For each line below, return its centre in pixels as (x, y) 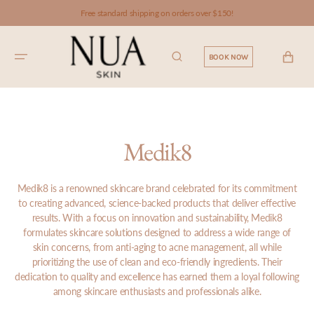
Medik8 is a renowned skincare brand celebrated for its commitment (157, 188)
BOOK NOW (228, 57)
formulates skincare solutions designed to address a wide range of (157, 232)
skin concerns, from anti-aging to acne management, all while (157, 247)
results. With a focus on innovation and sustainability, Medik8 (157, 218)
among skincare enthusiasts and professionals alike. (157, 291)
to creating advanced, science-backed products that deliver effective (157, 203)
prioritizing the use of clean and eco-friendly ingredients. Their (157, 262)
